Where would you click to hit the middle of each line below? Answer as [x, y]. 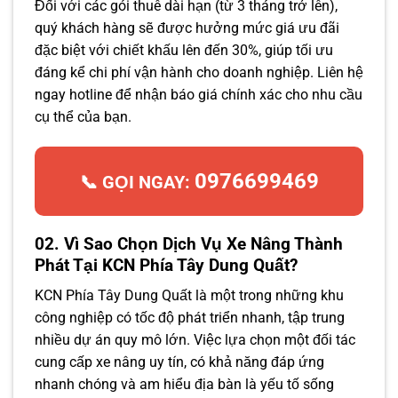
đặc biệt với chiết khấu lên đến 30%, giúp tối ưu [184, 50]
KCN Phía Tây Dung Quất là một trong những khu [189, 296]
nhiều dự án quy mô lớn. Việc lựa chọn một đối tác [195, 340]
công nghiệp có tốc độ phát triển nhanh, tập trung [190, 318]
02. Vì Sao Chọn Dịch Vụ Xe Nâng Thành [189, 243]
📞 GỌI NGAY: [137, 182]
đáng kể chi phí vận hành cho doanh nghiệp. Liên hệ [199, 72]
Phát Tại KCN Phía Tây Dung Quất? [166, 265]
